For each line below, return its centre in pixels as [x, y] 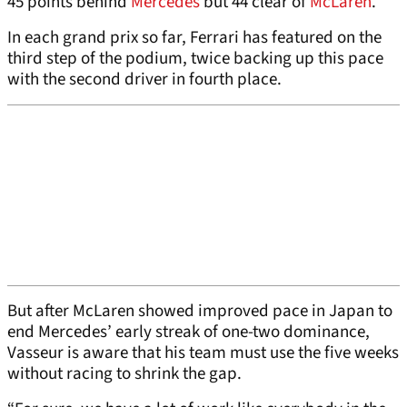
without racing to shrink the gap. [124, 374]
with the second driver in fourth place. [144, 79]
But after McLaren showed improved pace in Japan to [200, 311]
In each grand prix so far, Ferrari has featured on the [194, 38]
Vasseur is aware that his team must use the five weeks [203, 353]
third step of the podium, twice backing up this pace [195, 59]
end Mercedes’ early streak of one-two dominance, [189, 332]
